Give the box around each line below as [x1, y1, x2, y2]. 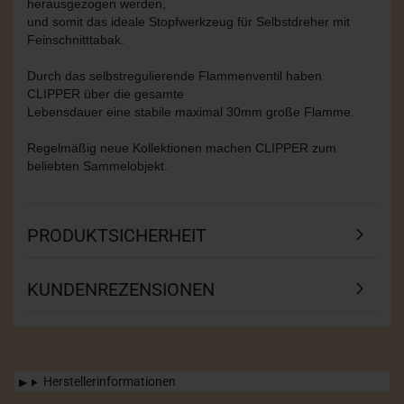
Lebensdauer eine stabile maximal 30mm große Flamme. [27, 105, 354, 120]
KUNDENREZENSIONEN [27, 279, 215, 301]
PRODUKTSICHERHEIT [27, 225, 207, 247]
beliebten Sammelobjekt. [27, 159, 168, 174]
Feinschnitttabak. [27, 32, 124, 48]
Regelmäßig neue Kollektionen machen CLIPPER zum [27, 141, 336, 156]
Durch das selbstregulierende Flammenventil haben [27, 69, 322, 84]
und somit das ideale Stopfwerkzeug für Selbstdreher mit [27, 14, 350, 30]
